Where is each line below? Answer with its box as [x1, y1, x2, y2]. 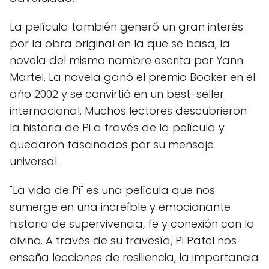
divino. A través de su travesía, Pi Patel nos [10, 233, 237, 249]
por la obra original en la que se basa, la [10, 36, 230, 52]
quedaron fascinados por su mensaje [10, 137, 214, 153]
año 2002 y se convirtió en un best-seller [10, 86, 224, 102]
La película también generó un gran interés [10, 19, 243, 35]
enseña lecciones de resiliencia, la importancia [10, 250, 259, 265]
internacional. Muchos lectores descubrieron [10, 103, 247, 119]
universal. [10, 154, 59, 169]
